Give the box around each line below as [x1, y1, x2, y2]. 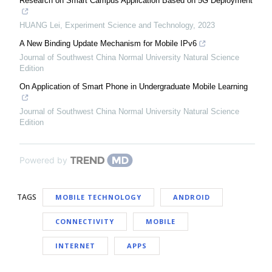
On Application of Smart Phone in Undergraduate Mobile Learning [19, 82, 248, 91]
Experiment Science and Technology [65, 21, 193, 30]
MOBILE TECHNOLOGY [55, 192, 141, 202]
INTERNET [55, 241, 95, 250]
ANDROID [173, 192, 210, 202]
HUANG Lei [19, 21, 60, 30]
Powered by [19, 155, 67, 165]
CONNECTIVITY [55, 217, 114, 226]
